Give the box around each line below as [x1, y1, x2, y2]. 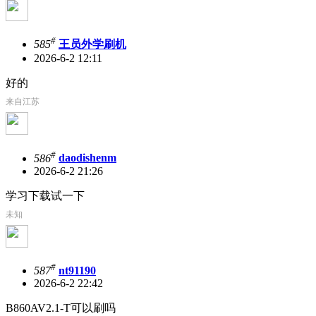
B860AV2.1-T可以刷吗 [6, 301, 116, 314]
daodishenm [59, 152, 116, 164]
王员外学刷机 [59, 38, 126, 51]
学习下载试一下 [6, 189, 85, 202]
